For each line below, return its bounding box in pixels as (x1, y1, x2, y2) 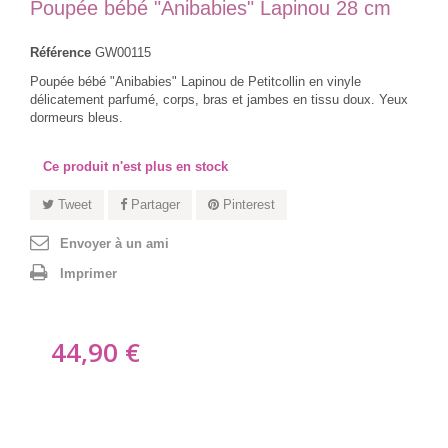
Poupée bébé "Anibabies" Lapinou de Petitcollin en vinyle (30, 74, 361, 89)
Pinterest (219, 197, 275, 212)
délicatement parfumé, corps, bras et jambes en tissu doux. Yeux (30, 92, 408, 107)
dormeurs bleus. (30, 110, 123, 125)
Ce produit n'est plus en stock (43, 159, 228, 174)
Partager (127, 197, 180, 212)
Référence (30, 45, 91, 60)
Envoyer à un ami (60, 236, 169, 251)
